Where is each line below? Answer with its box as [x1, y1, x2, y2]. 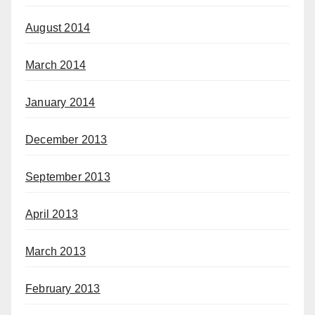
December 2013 [25, 133, 108, 146]
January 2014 [25, 96, 96, 108]
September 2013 [25, 170, 110, 183]
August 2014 [25, 21, 91, 34]
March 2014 [25, 58, 86, 71]
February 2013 [25, 282, 101, 295]
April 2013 [25, 207, 78, 220]
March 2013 [25, 245, 86, 257]
